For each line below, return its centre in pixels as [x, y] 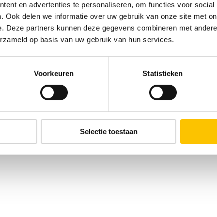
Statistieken [163, 73]
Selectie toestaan [108, 131]
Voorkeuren [54, 73]
